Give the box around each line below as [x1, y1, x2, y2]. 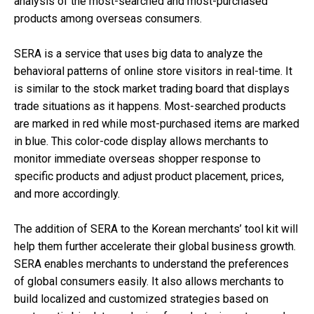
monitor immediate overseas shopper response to [14, 151, 261, 165]
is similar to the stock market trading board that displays [14, 81, 289, 95]
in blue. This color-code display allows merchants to [14, 134, 268, 148]
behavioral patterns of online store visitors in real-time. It [14, 64, 292, 78]
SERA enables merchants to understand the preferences [14, 257, 289, 271]
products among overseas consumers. [14, 12, 202, 26]
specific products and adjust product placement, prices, [14, 169, 284, 183]
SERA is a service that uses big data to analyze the [14, 46, 263, 60]
